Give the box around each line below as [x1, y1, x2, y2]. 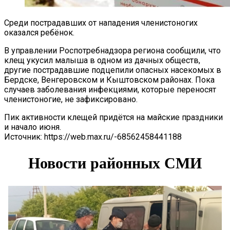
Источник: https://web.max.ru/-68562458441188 [4, 131, 182, 142]
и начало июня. [4, 122, 61, 132]
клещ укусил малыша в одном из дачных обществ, [4, 55, 200, 65]
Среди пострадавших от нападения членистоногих [4, 17, 198, 28]
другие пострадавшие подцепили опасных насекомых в [4, 65, 221, 75]
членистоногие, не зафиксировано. [4, 94, 138, 104]
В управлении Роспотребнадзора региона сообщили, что [4, 45, 221, 55]
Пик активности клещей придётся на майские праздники [4, 112, 223, 122]
